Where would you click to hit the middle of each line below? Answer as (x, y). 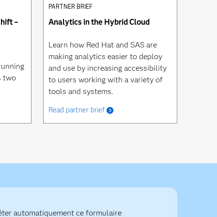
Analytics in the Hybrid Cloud (99, 22)
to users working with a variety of (105, 80)
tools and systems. (81, 92)
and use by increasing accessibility (107, 68)
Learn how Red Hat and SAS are (102, 45)
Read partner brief (76, 110)
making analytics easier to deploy (105, 57)
